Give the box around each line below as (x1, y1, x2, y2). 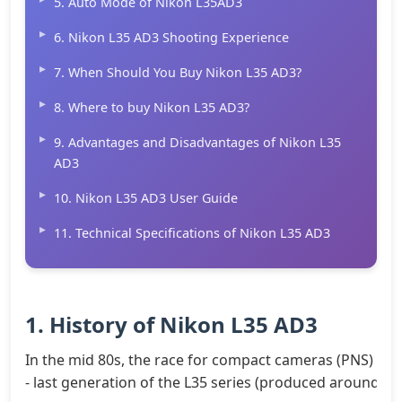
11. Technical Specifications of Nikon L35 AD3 (54, 223, 330, 241)
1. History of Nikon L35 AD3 (25, 309, 318, 339)
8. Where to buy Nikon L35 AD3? (54, 98, 249, 116)
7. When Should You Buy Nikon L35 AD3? (54, 63, 301, 81)
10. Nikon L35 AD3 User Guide (54, 188, 238, 206)
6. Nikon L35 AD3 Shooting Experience (54, 28, 289, 46)
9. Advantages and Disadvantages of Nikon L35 (54, 133, 341, 151)
